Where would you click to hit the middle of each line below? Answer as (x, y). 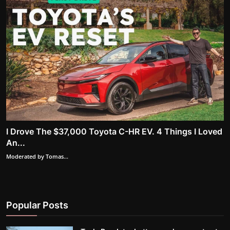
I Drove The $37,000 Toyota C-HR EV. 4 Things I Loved (114, 131)
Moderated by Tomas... (37, 156)
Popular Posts (37, 205)
